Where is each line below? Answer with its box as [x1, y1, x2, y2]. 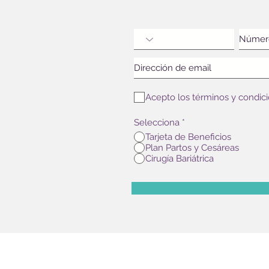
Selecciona [134, 117, 180, 128]
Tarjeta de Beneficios [145, 131, 231, 142]
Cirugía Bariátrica [145, 153, 214, 164]
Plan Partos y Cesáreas [145, 142, 239, 153]
